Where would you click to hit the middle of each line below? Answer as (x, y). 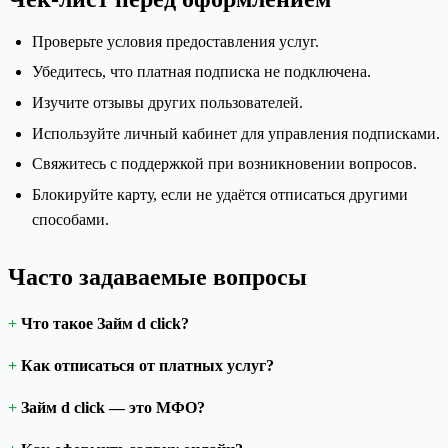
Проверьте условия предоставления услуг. (175, 41)
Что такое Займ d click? (105, 323)
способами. (70, 219)
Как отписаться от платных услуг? (147, 365)
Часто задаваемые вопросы (157, 276)
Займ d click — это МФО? (113, 407)
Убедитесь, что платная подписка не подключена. (201, 72)
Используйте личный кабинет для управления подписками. (236, 133)
